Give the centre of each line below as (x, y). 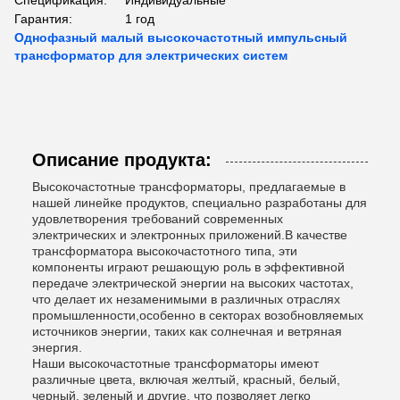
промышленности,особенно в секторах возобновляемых (198, 316)
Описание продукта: (122, 160)
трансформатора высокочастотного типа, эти (165, 251)
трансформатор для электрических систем (151, 56)
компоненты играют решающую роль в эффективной (188, 267)
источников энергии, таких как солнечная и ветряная (187, 332)
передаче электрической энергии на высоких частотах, (193, 283)
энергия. (57, 348)
